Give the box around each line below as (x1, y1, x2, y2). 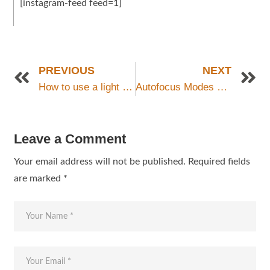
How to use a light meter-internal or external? (122, 81, 133, 93)
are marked (14, 173, 64, 183)
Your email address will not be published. (14, 156, 186, 166)
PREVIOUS (39, 64, 95, 77)
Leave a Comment (14, 131, 127, 146)
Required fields (188, 156, 251, 166)
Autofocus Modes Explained (216, 81, 227, 93)
